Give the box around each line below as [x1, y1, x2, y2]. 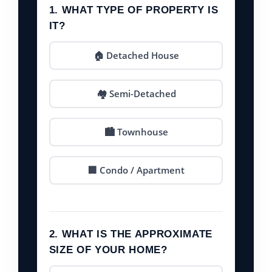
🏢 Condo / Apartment [87, 164, 185, 177]
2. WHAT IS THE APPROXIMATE [49, 228, 212, 240]
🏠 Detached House [93, 49, 179, 62]
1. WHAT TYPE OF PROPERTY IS [49, 4, 219, 16]
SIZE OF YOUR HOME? [49, 244, 168, 256]
